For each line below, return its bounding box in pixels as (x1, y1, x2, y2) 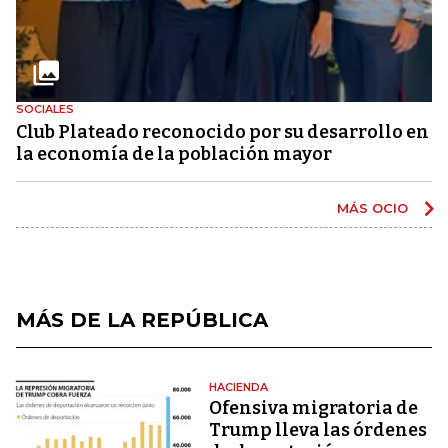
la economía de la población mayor (16, 142, 332, 165)
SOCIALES (16, 101, 74, 116)
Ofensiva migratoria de (209, 396, 419, 419)
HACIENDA (209, 379, 269, 394)
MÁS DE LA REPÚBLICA (16, 307, 268, 332)
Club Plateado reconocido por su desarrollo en (16, 120, 429, 143)
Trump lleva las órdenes (209, 418, 428, 441)
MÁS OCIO (337, 199, 412, 216)
